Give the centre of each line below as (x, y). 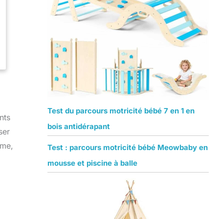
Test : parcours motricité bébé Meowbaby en (127, 148)
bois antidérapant (78, 127)
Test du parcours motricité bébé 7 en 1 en (121, 111)
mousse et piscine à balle (92, 163)
